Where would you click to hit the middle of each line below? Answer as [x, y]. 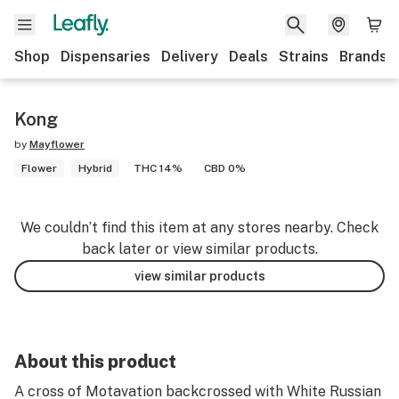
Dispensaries [106, 57]
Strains [304, 57]
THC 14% [158, 168]
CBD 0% [225, 168]
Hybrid [95, 168]
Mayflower [57, 144]
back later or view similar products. [199, 249]
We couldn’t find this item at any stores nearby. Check [199, 228]
